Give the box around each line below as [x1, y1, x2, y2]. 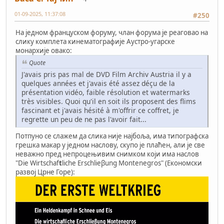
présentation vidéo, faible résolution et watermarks [21, 87, 190, 97]
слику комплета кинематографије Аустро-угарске [15, 36, 175, 46]
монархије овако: [15, 45, 72, 55]
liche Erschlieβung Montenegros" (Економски [62, 158, 202, 167]
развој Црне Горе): [15, 167, 75, 176]
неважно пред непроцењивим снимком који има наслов [15, 149, 199, 158]
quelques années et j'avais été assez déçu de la [21, 78, 175, 88]
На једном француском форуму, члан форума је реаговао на [15, 27, 208, 37]
